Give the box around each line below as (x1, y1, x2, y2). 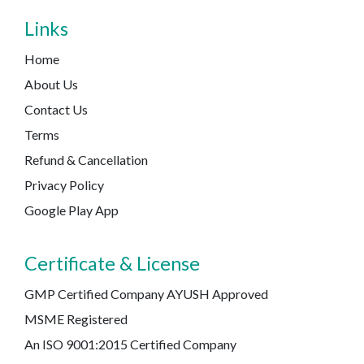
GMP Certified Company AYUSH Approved (24, 285, 268, 301)
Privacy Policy (24, 176, 104, 193)
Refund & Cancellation (24, 151, 148, 167)
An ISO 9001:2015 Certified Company (24, 336, 236, 352)
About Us (24, 76, 78, 92)
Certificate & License (24, 251, 200, 275)
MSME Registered (24, 310, 128, 327)
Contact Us (24, 101, 88, 117)
